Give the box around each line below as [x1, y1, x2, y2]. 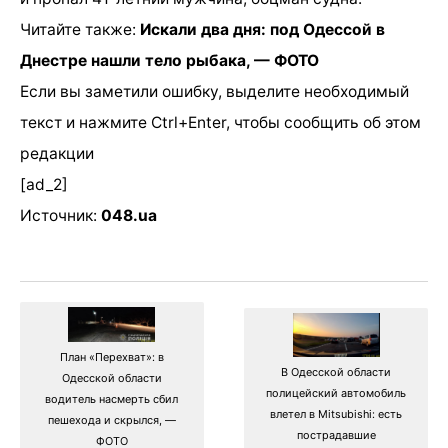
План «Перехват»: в [59, 350, 164, 365]
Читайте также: [20, 19, 140, 39]
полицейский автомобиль [266, 385, 407, 400]
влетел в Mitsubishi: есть [270, 406, 403, 421]
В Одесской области [281, 364, 392, 379]
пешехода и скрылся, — [47, 413, 176, 428]
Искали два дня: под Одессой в [140, 19, 385, 39]
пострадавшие [296, 427, 376, 442]
